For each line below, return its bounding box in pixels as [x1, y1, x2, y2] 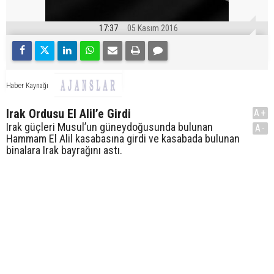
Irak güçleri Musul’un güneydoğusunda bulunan [6, 120, 213, 134]
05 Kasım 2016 [127, 23, 178, 34]
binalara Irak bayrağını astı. [6, 144, 122, 157]
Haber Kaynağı [6, 81, 48, 90]
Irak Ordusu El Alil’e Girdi [6, 106, 131, 122]
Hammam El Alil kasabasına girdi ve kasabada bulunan [6, 132, 240, 146]
